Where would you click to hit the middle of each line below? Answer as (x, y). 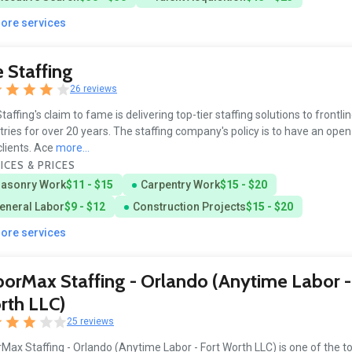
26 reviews (94, 89)
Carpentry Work (180, 184)
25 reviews (91, 322)
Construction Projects (189, 206)
